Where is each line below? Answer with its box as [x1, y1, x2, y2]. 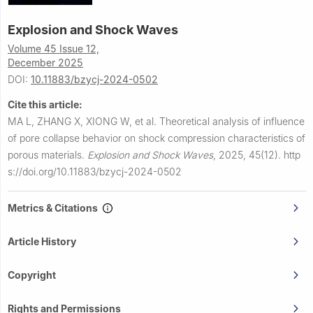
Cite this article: [8, 99, 82, 111]
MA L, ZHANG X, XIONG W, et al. [8, 115, 159, 128]
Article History [8, 235, 76, 248]
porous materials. [8, 149, 87, 161]
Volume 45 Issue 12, [8, 43, 99, 55]
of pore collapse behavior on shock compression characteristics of [8, 132, 305, 145]
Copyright [8, 269, 56, 282]
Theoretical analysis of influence [159, 115, 305, 128]
